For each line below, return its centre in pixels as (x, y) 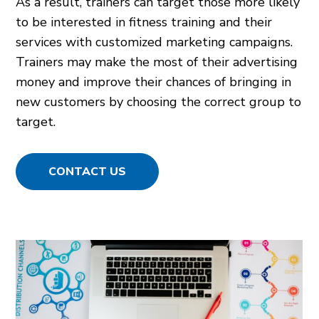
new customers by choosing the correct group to (159, 101)
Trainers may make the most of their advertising (157, 62)
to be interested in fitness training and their (144, 22)
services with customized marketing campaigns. (155, 42)
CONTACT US (88, 171)
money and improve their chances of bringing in (154, 82)
